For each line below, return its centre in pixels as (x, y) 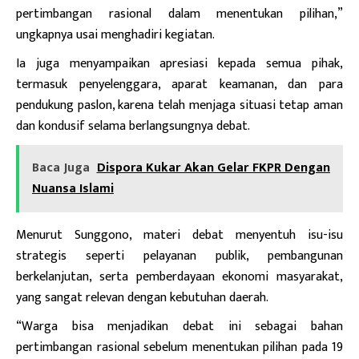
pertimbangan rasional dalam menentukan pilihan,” (179, 14)
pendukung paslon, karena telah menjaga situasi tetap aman (179, 105)
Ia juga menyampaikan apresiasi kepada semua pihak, (179, 64)
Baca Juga (61, 168)
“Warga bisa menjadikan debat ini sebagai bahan (179, 327)
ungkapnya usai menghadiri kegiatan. (115, 35)
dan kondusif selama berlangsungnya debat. (133, 126)
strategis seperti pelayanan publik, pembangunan (179, 256)
